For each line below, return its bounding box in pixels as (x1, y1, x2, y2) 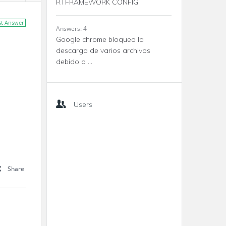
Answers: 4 (56, 24, 87, 33)
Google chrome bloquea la (56, 35, 144, 44)
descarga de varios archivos (56, 46, 150, 55)
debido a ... (56, 57, 92, 66)
